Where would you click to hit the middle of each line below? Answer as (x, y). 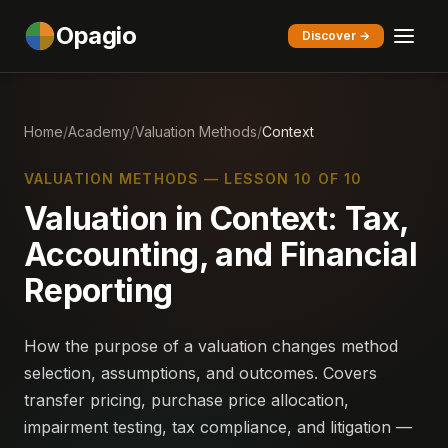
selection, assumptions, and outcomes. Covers (200, 373)
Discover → (336, 35)
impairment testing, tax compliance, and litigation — (218, 427)
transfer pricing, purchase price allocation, (186, 400)
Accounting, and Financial (220, 254)
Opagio (96, 35)
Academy (99, 131)
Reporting (98, 290)
